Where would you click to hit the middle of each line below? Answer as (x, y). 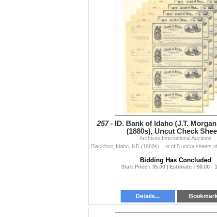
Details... (148, 196)
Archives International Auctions (176, 138)
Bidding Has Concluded (176, 160)
